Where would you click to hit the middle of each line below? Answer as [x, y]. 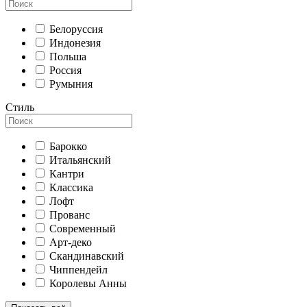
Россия [65, 71]
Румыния [71, 84]
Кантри [67, 174]
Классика [71, 188]
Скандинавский [87, 256]
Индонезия [75, 43]
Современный [83, 229]
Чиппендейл [78, 270]
